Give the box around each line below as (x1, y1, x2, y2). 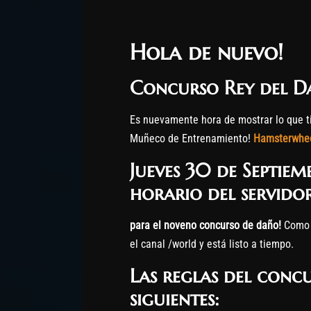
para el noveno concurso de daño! (130, 218, 284, 232)
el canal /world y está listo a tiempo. (130, 237, 294, 251)
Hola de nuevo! (130, 37, 283, 66)
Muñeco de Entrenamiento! (130, 131, 253, 145)
